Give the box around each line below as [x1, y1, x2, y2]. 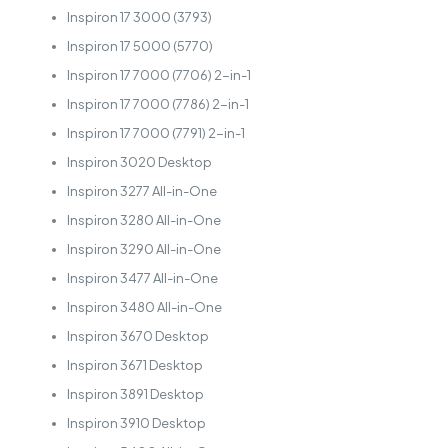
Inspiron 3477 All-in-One [66, 270, 218, 287]
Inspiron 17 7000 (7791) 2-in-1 [66, 125, 245, 142]
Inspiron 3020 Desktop [66, 154, 212, 171]
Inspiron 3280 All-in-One [66, 212, 221, 229]
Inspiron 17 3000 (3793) [66, 9, 212, 26]
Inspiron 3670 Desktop [66, 328, 209, 345]
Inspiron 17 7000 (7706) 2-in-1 [66, 67, 251, 84]
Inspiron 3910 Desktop [66, 415, 206, 432]
